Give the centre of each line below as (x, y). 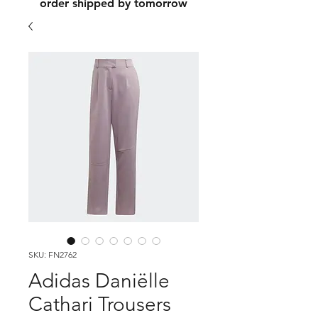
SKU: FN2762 (53, 254)
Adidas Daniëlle (99, 281)
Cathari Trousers (100, 304)
